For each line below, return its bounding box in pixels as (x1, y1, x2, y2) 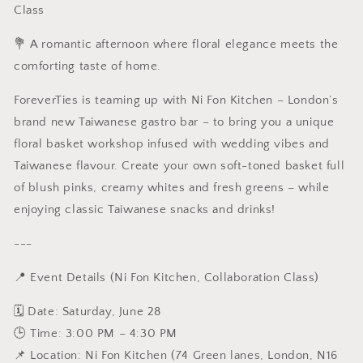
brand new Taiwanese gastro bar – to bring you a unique (14, 114, 335, 129)
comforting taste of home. (14, 58, 162, 73)
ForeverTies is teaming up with (14, 92, 191, 107)
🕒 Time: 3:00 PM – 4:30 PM (14, 326, 178, 340)
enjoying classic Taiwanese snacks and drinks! (14, 202, 276, 216)
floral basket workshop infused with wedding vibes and (14, 136, 330, 151)
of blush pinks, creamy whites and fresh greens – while (14, 180, 330, 194)
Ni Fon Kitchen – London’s (190, 92, 339, 107)
